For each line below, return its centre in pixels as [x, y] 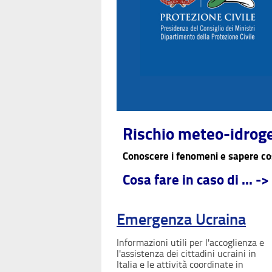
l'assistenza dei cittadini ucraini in [186, 253]
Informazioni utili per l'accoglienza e [190, 242]
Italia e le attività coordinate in [180, 264]
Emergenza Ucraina [181, 219]
